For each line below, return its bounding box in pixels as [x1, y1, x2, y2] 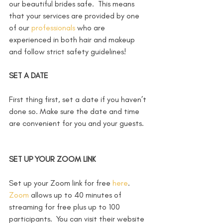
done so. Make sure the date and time [9, 107, 141, 116]
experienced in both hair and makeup [9, 35, 137, 45]
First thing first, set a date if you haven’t [9, 95, 148, 105]
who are [75, 23, 107, 33]
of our [9, 23, 31, 33]
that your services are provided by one [9, 11, 141, 21]
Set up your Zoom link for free [9, 178, 112, 188]
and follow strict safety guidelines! [9, 47, 126, 57]
